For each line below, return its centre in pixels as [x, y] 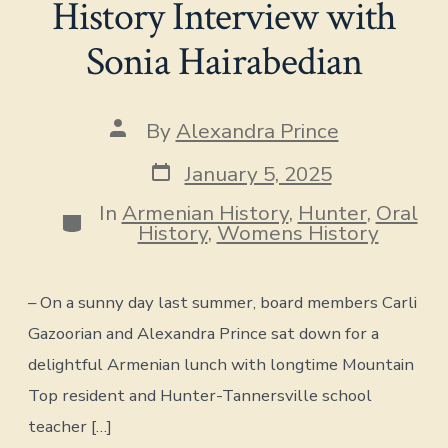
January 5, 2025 [258, 173]
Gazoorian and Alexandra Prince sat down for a [204, 334]
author [140, 148]
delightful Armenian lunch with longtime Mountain [221, 365]
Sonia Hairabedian [224, 62]
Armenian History [205, 213]
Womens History [297, 233]
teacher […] [70, 427]
